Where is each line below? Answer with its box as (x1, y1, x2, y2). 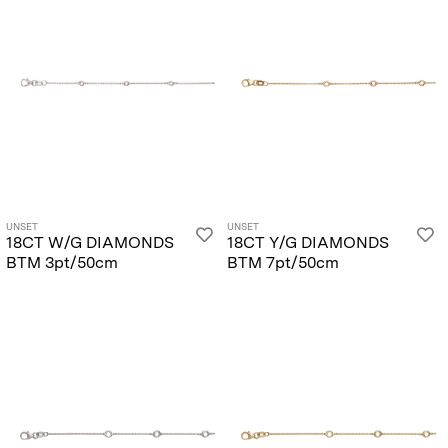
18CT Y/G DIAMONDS (227, 233, 389, 252)
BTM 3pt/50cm (6, 253, 118, 272)
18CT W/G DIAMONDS (6, 233, 174, 252)
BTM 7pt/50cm (227, 253, 339, 272)
